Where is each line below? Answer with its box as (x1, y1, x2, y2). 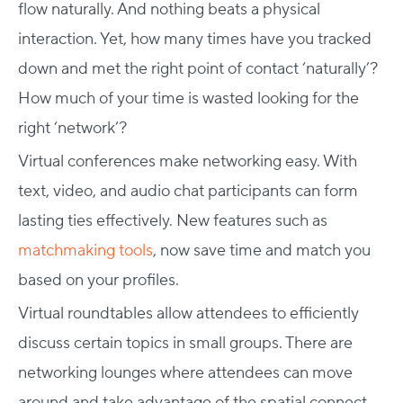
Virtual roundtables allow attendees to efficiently (18, 302, 359, 324)
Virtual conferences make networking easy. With (18, 150, 357, 172)
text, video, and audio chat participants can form (18, 180, 358, 201)
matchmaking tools (18, 239, 153, 261)
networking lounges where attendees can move (18, 362, 353, 383)
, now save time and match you (153, 239, 371, 261)
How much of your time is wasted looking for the (18, 87, 359, 109)
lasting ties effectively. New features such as (18, 210, 327, 231)
